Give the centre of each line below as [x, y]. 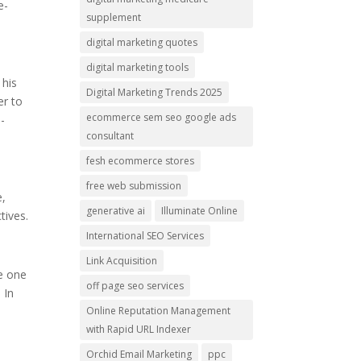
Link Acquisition [121, 260]
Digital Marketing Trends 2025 [154, 92]
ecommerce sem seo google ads [161, 117]
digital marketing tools [137, 67]
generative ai [115, 210]
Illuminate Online [199, 210]
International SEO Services [145, 235]
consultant [110, 135]
